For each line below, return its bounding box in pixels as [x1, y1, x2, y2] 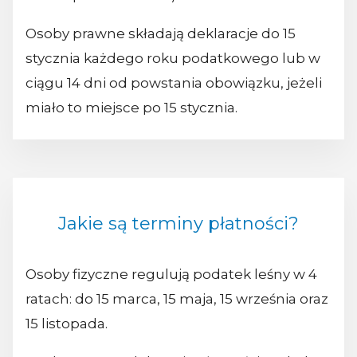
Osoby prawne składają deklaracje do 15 [25, 25, 296, 42]
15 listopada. [25, 316, 108, 332]
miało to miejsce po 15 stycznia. [25, 100, 237, 116]
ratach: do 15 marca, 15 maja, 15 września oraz [25, 291, 328, 308]
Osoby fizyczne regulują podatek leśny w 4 [25, 266, 317, 283]
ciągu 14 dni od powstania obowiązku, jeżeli [25, 75, 322, 92]
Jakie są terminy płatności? [58, 213, 299, 235]
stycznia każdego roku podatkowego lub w [25, 50, 320, 67]
